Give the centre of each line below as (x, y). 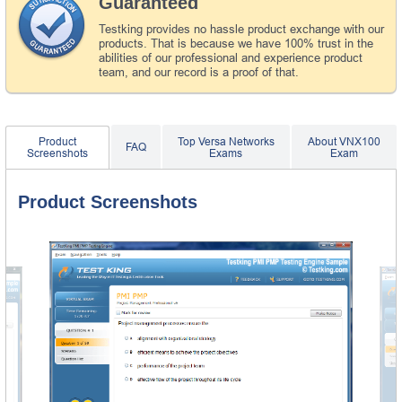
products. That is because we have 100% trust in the (236, 43)
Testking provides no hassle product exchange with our (241, 29)
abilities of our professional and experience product (231, 57)
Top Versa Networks (226, 141)
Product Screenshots (108, 201)
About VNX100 (344, 141)
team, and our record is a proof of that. (199, 72)
